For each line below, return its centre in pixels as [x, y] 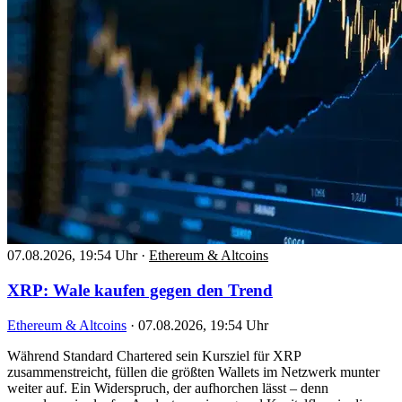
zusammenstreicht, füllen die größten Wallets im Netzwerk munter [193, 371]
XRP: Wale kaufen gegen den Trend [140, 290]
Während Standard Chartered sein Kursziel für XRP [154, 355]
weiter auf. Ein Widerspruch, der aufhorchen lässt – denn [168, 388]
